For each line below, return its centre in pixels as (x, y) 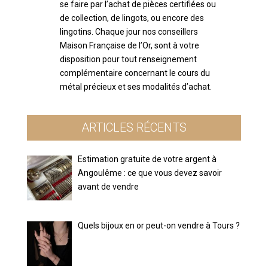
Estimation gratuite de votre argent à (147, 159)
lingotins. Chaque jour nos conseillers (129, 32)
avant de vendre (109, 187)
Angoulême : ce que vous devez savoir (150, 173)
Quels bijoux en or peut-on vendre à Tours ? (159, 226)
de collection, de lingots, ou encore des (132, 18)
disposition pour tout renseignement (128, 60)
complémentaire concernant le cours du (135, 73)
